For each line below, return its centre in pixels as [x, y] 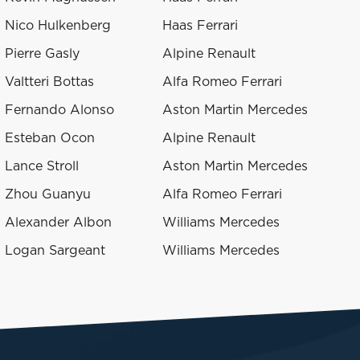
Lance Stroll [42, 167]
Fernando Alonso [59, 110]
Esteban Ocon [50, 139]
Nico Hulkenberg [58, 26]
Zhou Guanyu [48, 195]
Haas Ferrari [200, 26]
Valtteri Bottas [49, 82]
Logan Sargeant [55, 251]
